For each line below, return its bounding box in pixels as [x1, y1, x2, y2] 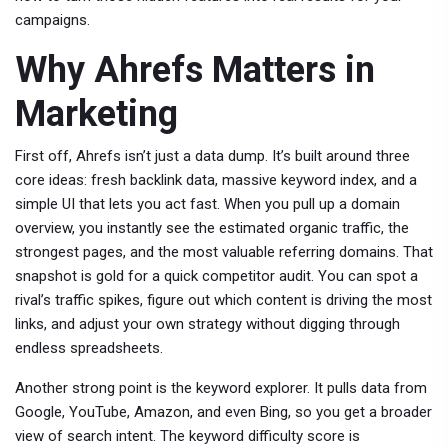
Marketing [15, 93, 178, 135]
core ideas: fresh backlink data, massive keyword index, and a [15, 171, 417, 189]
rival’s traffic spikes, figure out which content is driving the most [15, 291, 432, 309]
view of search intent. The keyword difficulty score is [15, 427, 360, 445]
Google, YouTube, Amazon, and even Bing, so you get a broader [15, 403, 432, 421]
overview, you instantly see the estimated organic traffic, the [15, 219, 409, 237]
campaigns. [15, 11, 90, 29]
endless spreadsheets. [15, 339, 163, 357]
